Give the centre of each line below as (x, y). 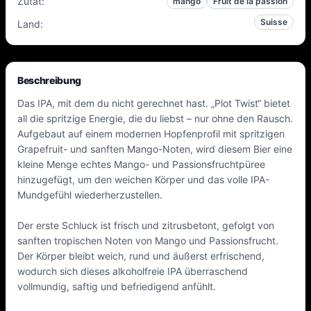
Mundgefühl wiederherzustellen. (90, 195)
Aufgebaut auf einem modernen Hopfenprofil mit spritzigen (151, 134)
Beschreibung (49, 80)
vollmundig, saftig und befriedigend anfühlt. (117, 286)
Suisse (274, 22)
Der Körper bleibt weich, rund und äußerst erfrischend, (141, 256)
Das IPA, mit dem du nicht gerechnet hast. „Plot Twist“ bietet (154, 103)
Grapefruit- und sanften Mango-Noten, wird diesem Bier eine (155, 149)
